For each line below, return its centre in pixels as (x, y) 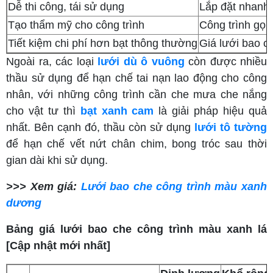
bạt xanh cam (117, 111)
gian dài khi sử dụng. (57, 160)
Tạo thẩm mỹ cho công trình (76, 25)
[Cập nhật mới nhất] (58, 245)
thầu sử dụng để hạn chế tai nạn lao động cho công (136, 78)
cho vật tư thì (43, 111)
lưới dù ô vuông (141, 61)
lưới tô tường (231, 127)
